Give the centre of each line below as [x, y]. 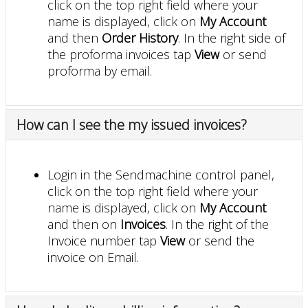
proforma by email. [100, 70]
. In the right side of [232, 37]
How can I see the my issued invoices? [132, 124]
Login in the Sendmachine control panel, [161, 174]
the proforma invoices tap [121, 54]
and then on [84, 224]
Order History [140, 37]
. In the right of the [217, 224]
